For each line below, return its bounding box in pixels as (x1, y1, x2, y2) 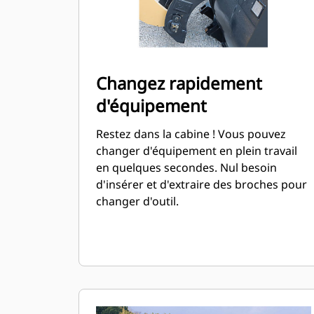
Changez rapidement (96, 71, 262, 95)
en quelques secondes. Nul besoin (96, 160, 277, 175)
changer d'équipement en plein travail (96, 143, 297, 158)
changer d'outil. (96, 193, 179, 209)
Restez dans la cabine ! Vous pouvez (96, 126, 286, 142)
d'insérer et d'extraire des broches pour (96, 177, 307, 192)
